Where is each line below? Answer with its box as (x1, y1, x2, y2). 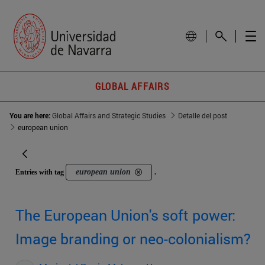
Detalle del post (178, 111, 227, 121)
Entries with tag (15, 168, 66, 177)
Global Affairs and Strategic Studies (52, 111, 166, 121)
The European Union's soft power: (15, 205, 235, 225)
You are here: (9, 111, 52, 121)
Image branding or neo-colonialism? (15, 229, 251, 249)
